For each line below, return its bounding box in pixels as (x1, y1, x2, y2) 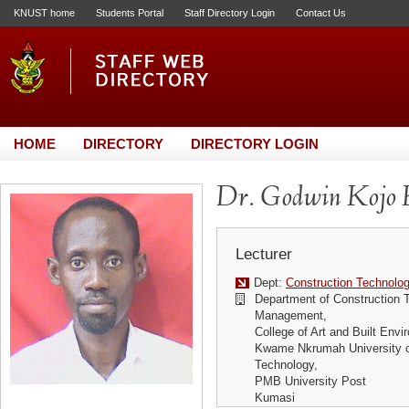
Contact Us (296, 7, 346, 18)
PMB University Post (254, 374, 366, 388)
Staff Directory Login (184, 7, 275, 18)
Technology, (254, 358, 318, 372)
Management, (254, 309, 327, 322)
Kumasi (254, 391, 295, 404)
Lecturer (236, 246, 292, 263)
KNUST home (14, 7, 75, 18)
